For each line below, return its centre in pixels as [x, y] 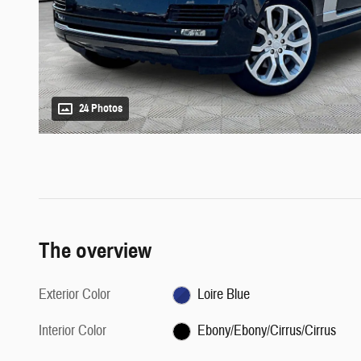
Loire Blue [223, 295]
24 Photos [101, 109]
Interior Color [73, 331]
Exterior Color [75, 295]
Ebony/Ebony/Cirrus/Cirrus [266, 331]
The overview [95, 251]
